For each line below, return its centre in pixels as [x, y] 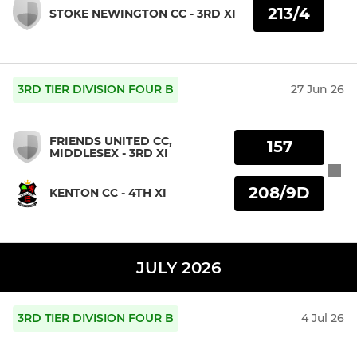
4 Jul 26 [323, 318]
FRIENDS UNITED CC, [111, 141]
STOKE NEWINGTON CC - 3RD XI [143, 14]
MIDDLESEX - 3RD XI [109, 153]
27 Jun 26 [318, 90]
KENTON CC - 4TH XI [108, 193]
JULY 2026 [178, 268]
